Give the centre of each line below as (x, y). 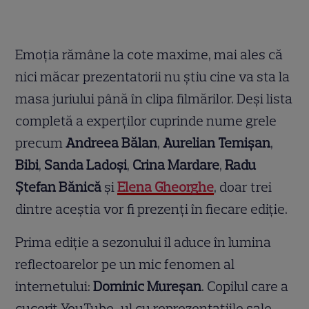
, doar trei (243, 187)
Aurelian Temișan (217, 142)
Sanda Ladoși (86, 165)
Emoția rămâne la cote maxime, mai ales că (149, 54)
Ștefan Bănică (59, 187)
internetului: (54, 286)
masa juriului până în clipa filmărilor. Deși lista (154, 98)
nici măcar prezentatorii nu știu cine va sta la (153, 76)
